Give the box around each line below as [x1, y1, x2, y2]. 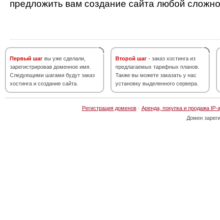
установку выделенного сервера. [115, 81, 198, 86]
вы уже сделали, [43, 55, 85, 61]
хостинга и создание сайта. [10, 81, 78, 86]
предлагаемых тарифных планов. [115, 64, 199, 70]
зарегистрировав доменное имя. [10, 64, 91, 70]
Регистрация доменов [82, 105, 137, 111]
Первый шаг [10, 55, 43, 61]
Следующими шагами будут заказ [10, 72, 95, 78]
